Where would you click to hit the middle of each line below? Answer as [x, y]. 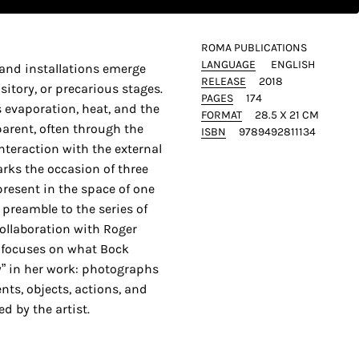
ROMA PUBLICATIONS [254, 47]
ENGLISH [292, 64]
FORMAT [221, 115]
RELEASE [223, 81]
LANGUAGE [228, 64]
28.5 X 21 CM [286, 115]
